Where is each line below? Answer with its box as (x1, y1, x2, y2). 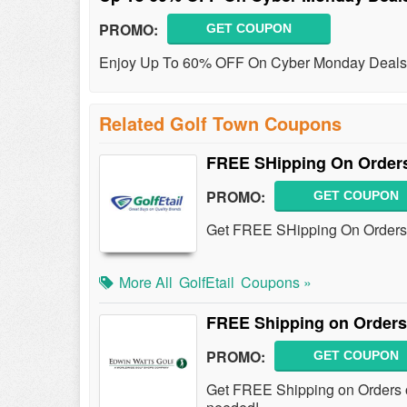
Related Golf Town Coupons (99, 110, 342, 136)
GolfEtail (179, 272, 234, 293)
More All (119, 272, 173, 293)
